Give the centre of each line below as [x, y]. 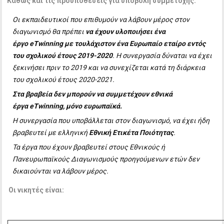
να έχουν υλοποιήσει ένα [126, 31]
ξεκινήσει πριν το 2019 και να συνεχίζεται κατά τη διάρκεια [109, 67]
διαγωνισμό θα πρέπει [49, 31]
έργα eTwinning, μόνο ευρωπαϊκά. [67, 106]
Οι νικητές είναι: [36, 190]
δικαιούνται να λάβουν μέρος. [61, 171]
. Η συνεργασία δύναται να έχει [162, 55]
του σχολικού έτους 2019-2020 [63, 55]
